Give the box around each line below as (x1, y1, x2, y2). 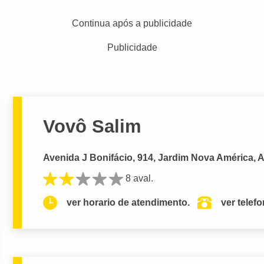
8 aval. (126, 173, 154, 183)
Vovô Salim (43, 115, 142, 137)
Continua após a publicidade (72, 18, 192, 28)
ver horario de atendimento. (67, 197, 190, 208)
